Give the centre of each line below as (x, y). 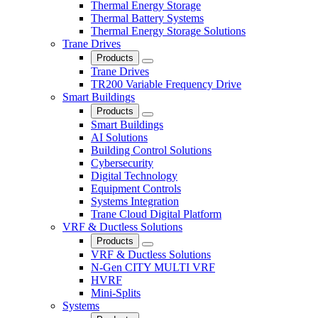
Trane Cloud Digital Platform (156, 214)
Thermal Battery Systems (147, 18)
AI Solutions (119, 137)
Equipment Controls (136, 188)
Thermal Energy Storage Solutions (168, 31)
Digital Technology (134, 175)
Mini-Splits (116, 292)
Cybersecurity (122, 163)
